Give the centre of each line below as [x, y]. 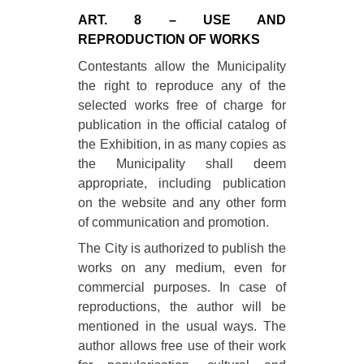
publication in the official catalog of [182, 124]
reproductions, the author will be [182, 307]
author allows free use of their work [182, 346]
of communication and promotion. [174, 222]
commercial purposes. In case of [182, 288]
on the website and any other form [182, 202]
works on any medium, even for [182, 268]
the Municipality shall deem [182, 163]
